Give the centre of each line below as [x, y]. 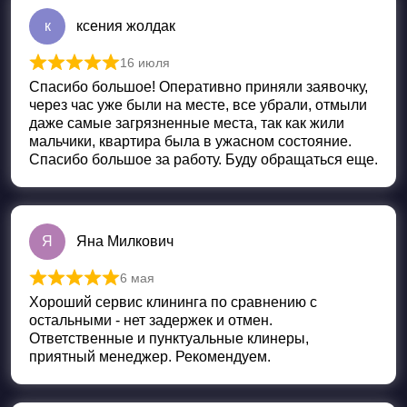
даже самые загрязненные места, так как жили [187, 124]
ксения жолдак [126, 26]
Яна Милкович [125, 242]
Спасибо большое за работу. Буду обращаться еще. [203, 160]
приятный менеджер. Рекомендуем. [150, 357]
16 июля [145, 63]
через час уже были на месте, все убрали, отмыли [198, 105]
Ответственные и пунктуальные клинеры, [169, 339]
